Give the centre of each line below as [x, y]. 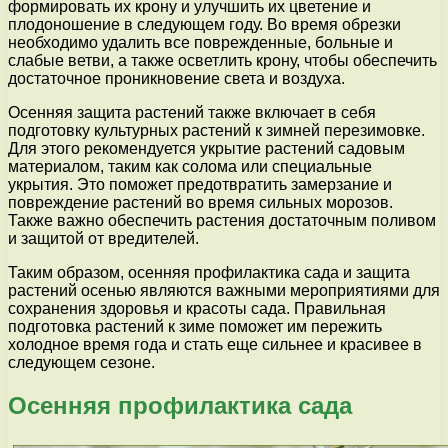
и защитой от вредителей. [103, 239]
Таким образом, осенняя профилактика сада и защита [209, 273]
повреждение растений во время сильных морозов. [200, 203]
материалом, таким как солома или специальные [190, 167]
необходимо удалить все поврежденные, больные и [200, 43]
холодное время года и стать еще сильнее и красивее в [215, 345]
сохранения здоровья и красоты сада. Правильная [197, 309]
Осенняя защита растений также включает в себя [192, 113]
